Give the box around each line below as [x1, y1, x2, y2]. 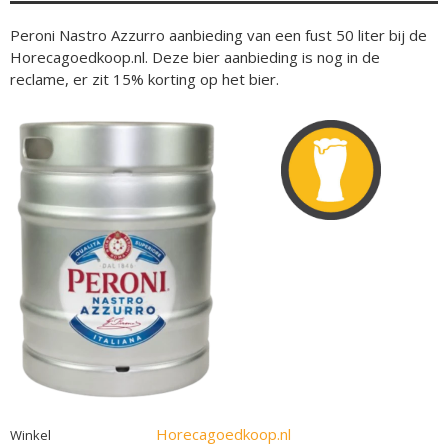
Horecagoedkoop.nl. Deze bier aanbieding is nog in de [10, 47, 380, 67]
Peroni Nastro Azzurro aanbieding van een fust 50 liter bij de [10, 25, 427, 45]
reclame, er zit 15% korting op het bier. [10, 69, 279, 89]
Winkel [10, 426, 51, 445]
